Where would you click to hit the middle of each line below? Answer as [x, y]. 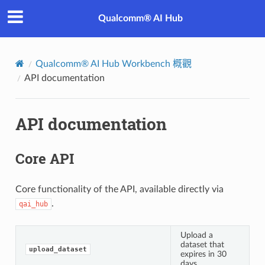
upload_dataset [58, 249]
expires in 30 [203, 254]
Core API [44, 158]
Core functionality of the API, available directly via [119, 189]
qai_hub [33, 204]
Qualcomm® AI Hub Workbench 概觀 [113, 64]
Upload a [196, 235]
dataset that [202, 244]
